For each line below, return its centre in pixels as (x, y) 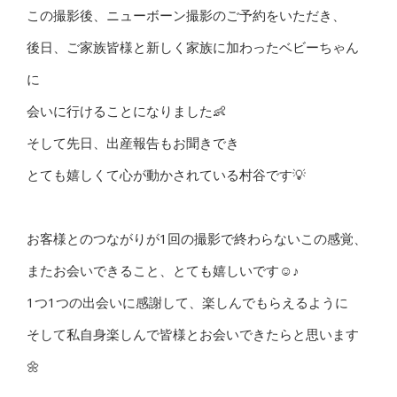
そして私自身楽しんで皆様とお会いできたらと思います (193, 334)
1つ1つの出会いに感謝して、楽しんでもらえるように (187, 302)
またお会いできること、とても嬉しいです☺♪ (163, 270)
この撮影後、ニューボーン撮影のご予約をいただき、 (186, 15)
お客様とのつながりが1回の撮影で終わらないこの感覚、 (197, 238)
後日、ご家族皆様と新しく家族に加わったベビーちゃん (193, 47)
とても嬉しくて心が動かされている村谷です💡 (166, 175)
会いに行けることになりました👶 (126, 111)
